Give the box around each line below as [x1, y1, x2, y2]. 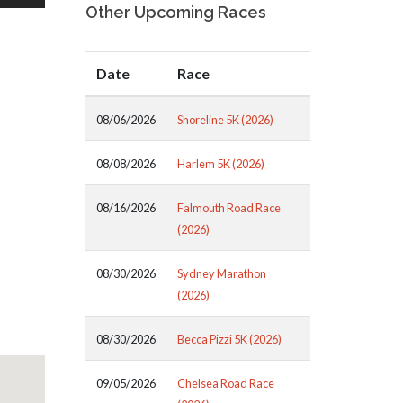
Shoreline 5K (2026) [177, 112, 274, 127]
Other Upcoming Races [85, 3, 267, 22]
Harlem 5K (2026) [177, 157, 265, 171]
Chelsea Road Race [177, 376, 275, 390]
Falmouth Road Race [177, 201, 282, 215]
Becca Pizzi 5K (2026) [177, 332, 282, 346]
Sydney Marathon [177, 266, 267, 281]
